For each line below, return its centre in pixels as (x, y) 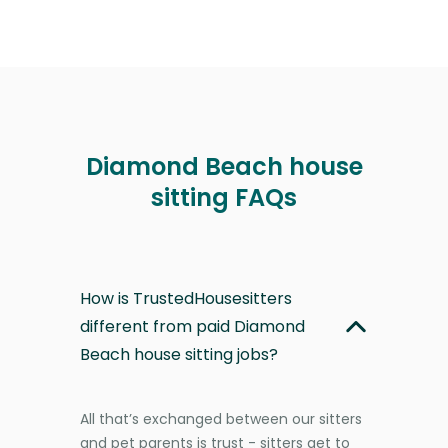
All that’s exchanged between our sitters (221, 418)
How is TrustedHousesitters (186, 298)
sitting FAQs (224, 197)
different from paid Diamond (192, 326)
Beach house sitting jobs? (179, 354)
